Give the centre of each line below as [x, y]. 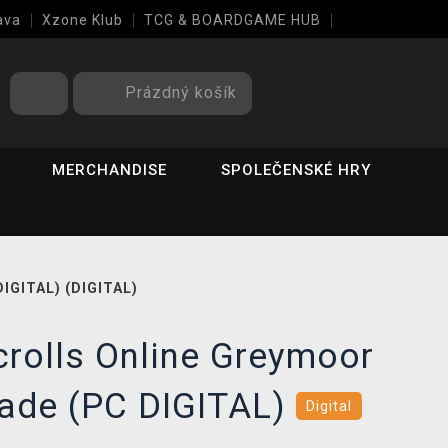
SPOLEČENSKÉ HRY [296, 170]
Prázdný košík [181, 92]
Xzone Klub [82, 20]
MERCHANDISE [110, 170]
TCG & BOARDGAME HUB [232, 20]
